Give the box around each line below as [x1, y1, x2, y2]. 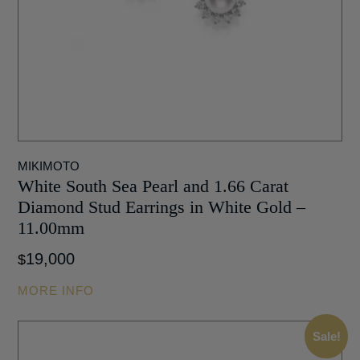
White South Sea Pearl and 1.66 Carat [18, 175, 289, 196]
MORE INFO [18, 283, 95, 297]
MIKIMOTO [18, 158, 80, 173]
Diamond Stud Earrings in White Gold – [18, 196, 306, 217]
